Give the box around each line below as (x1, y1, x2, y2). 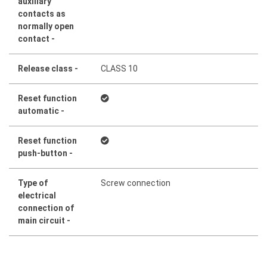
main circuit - (18, 215, 70, 225)
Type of (18, 178, 48, 188)
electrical (18, 190, 56, 200)
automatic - (18, 105, 64, 116)
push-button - (18, 148, 73, 158)
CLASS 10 (101, 63, 138, 73)
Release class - (18, 63, 78, 73)
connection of (18, 203, 74, 213)
